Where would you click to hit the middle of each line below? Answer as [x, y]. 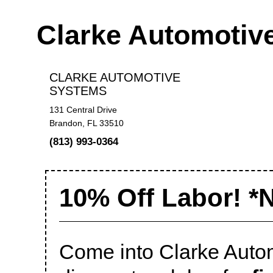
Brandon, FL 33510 [86, 123]
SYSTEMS [78, 90]
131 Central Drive [83, 110]
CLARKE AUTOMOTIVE [115, 77]
